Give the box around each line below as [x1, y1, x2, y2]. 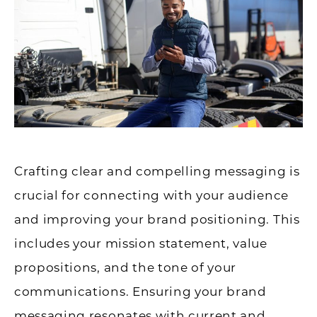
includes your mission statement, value [14, 236, 267, 250]
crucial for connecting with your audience [14, 188, 289, 202]
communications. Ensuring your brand [14, 284, 267, 299]
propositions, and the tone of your [14, 260, 237, 275]
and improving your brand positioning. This [14, 212, 300, 226]
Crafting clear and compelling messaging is [14, 163, 300, 178]
